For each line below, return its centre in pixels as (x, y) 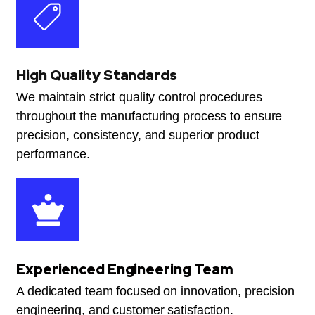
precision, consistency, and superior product (138, 135)
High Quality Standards (97, 76)
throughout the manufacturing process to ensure (149, 116)
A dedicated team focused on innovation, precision (156, 291)
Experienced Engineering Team (125, 270)
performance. (53, 154)
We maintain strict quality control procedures (139, 97)
